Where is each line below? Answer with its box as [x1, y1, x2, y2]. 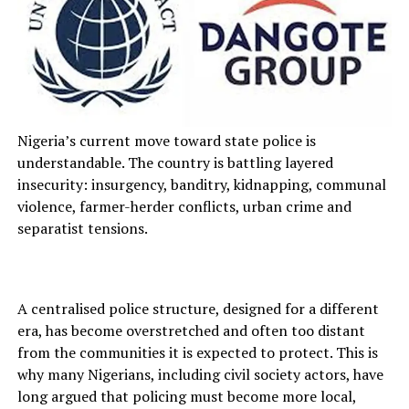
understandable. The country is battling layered [16, 152, 333, 173]
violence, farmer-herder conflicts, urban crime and [16, 196, 351, 217]
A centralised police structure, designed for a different [16, 299, 379, 320]
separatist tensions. [16, 218, 148, 239]
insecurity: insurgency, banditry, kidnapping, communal [16, 174, 386, 195]
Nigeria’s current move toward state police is [16, 131, 316, 152]
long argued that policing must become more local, [16, 386, 356, 407]
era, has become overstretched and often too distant [16, 320, 365, 341]
